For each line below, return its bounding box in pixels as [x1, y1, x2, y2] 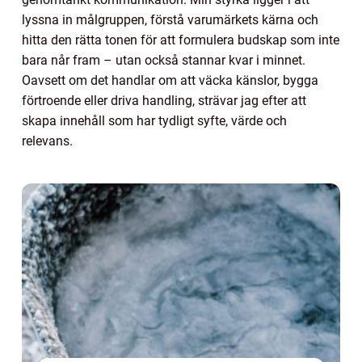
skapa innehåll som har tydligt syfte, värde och [22, 113, 287, 128]
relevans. [22, 133, 73, 149]
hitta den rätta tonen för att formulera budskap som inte [22, 32, 339, 48]
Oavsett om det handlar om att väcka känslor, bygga [22, 73, 318, 88]
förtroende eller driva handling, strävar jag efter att [22, 93, 306, 108]
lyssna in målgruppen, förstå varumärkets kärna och [22, 12, 318, 27]
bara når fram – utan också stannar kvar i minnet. [22, 53, 305, 68]
